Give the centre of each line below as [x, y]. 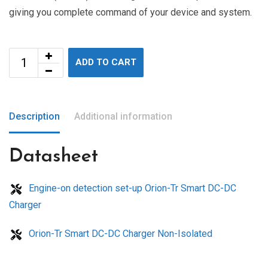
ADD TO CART [106, 62]
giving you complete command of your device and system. [130, 12]
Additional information [123, 116]
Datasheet [54, 157]
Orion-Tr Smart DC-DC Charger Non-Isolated [119, 234]
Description [34, 116]
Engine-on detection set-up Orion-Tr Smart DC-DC [131, 188]
